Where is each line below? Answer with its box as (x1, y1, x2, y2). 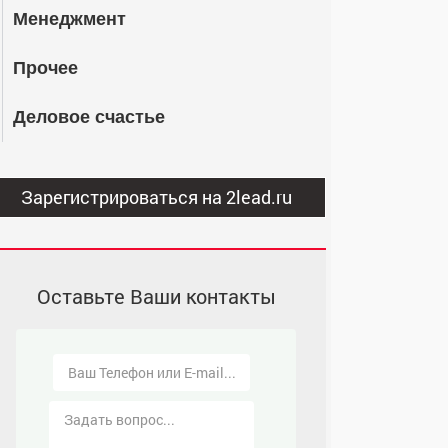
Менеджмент (13, 9, 126, 29)
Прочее (13, 58, 78, 78)
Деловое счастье (13, 107, 165, 127)
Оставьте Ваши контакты (36, 283, 276, 309)
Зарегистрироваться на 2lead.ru (20, 185, 292, 209)
